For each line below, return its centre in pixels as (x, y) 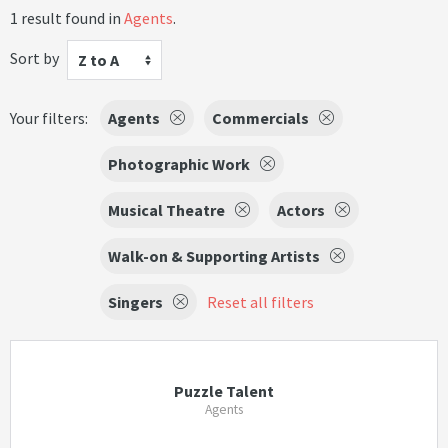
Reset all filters (260, 302)
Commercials (260, 118)
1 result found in (67, 18)
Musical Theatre (166, 210)
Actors (301, 210)
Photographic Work (179, 164)
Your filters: (49, 118)
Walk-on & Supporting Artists (214, 256)
